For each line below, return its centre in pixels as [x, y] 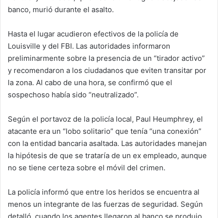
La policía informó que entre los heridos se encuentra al [104, 192]
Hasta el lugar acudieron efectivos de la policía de [93, 34]
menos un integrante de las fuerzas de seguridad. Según [105, 204]
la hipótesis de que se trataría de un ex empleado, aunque [107, 156]
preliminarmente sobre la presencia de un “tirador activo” [106, 58]
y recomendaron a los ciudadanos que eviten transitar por [107, 71]
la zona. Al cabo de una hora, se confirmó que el [90, 83]
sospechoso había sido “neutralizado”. [73, 95]
